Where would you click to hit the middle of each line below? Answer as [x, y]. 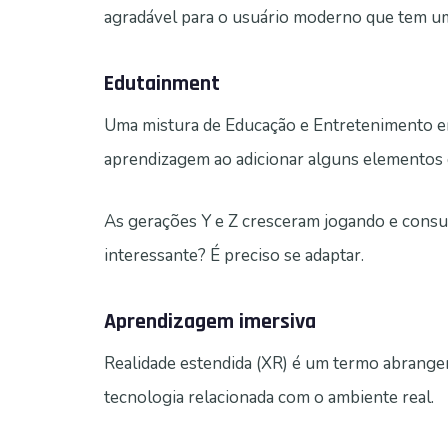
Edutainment [162, 84]
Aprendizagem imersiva [210, 322]
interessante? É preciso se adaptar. [234, 256]
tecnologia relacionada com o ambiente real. [269, 398]
